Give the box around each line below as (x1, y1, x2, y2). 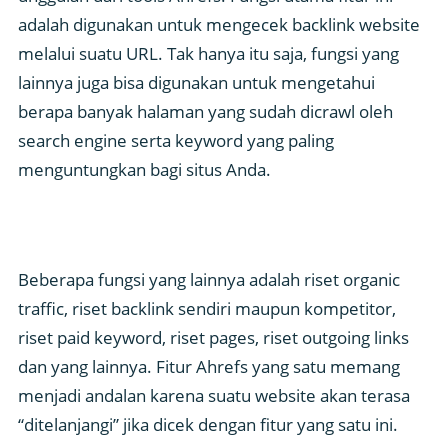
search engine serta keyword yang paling (18, 129, 334, 153)
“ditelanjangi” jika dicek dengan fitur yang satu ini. (18, 413, 398, 437)
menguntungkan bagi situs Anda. (18, 158, 271, 182)
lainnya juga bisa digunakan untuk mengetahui (18, 71, 375, 95)
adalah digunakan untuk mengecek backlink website (18, 13, 420, 37)
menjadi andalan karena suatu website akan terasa (18, 384, 410, 408)
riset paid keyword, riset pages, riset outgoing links (18, 326, 409, 350)
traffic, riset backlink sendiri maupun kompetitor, (18, 297, 396, 321)
